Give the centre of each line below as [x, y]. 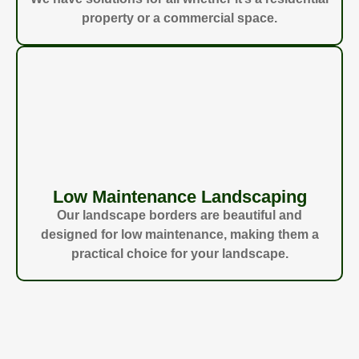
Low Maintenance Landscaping [179, 197]
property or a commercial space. [179, 18]
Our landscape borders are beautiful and [179, 216]
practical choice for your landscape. [179, 254]
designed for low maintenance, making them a [179, 235]
